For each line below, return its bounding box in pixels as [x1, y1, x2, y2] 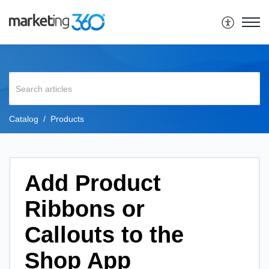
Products [50, 114, 84, 124]
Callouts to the [25, 222, 184, 248]
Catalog [9, 114, 38, 124]
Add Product [25, 170, 161, 196]
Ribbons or [25, 196, 145, 222]
